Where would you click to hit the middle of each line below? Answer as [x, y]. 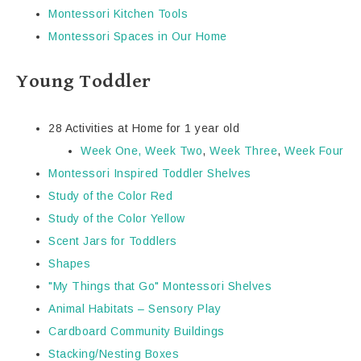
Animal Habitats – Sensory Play [135, 309]
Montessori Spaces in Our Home [138, 37]
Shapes [69, 264]
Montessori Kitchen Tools [118, 14]
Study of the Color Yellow [117, 219]
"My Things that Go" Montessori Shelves [160, 286]
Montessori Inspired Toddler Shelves [150, 174]
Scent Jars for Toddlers [113, 241]
